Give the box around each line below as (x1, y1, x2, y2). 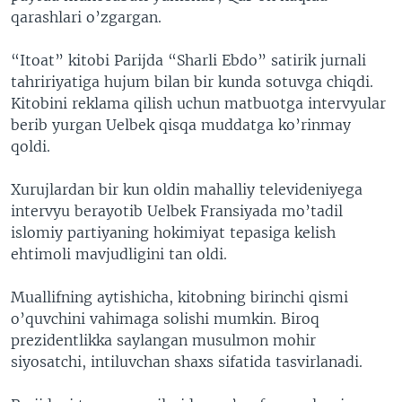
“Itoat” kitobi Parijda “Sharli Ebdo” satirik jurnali (11, 50, 366, 69)
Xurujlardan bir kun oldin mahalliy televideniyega (11, 179, 363, 198)
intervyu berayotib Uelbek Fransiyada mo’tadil (11, 201, 343, 220)
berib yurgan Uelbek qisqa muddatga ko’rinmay (11, 115, 351, 134)
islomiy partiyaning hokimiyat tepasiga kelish (11, 223, 336, 241)
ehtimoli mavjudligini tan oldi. (11, 244, 227, 263)
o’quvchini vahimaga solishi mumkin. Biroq (11, 309, 319, 328)
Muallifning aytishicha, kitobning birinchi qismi (11, 287, 348, 306)
